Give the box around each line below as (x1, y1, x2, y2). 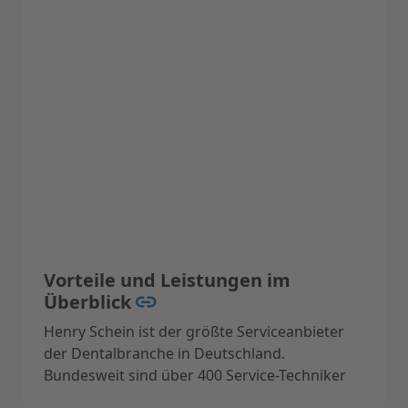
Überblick (44, 289, 136, 314)
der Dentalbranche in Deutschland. (44, 342, 285, 363)
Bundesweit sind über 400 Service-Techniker (44, 364, 347, 385)
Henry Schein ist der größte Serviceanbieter (44, 321, 344, 342)
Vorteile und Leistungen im (44, 267, 291, 292)
